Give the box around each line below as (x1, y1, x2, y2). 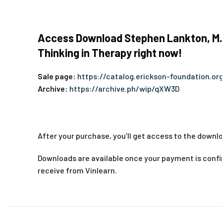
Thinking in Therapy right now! (38, 46, 182, 59)
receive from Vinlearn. (38, 166, 117, 175)
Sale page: (38, 71, 77, 81)
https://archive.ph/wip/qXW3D (69, 84, 179, 93)
